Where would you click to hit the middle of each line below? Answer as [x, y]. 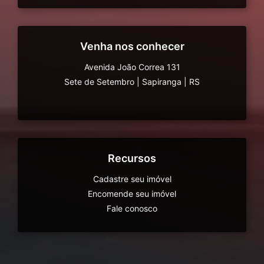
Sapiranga [162, 82]
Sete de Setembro [99, 82]
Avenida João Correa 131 [132, 67]
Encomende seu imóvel [132, 194]
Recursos [132, 159]
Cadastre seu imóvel [132, 179]
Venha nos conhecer [132, 47]
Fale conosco [132, 209]
